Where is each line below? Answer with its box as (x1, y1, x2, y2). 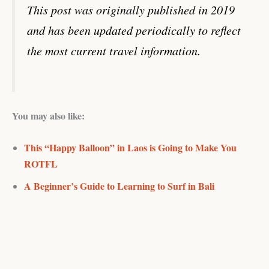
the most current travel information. (27, 43, 201, 59)
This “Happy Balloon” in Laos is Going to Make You (24, 141, 237, 155)
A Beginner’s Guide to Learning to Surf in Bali (24, 179, 214, 193)
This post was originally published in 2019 (27, 2, 235, 18)
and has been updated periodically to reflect (27, 22, 241, 38)
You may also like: (12, 109, 85, 123)
